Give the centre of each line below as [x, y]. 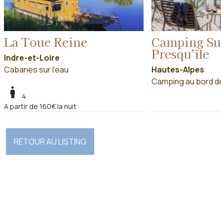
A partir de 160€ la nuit [40, 107]
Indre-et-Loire [32, 58]
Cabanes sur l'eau [36, 70]
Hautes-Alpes [178, 70]
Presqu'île [180, 54]
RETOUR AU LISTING [50, 142]
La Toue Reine [46, 42]
